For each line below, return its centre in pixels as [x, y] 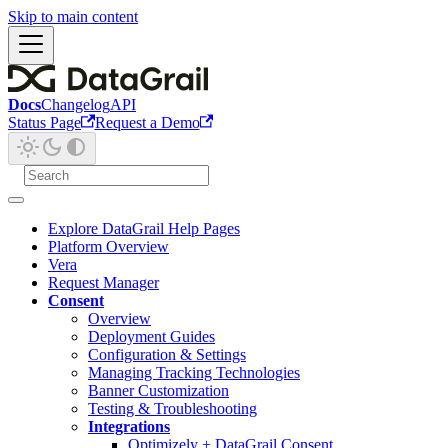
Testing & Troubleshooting [172, 408]
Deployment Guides [151, 336]
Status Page [44, 122]
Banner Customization [158, 390]
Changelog [75, 104]
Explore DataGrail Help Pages [144, 228]
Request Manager [103, 282]
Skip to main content [73, 16]
